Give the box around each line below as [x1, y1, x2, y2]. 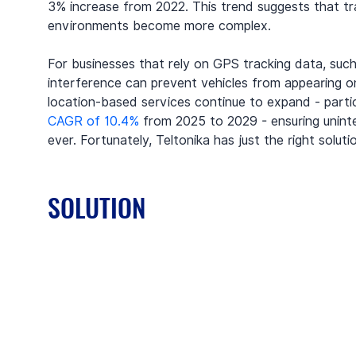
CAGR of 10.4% [48, 113, 139, 129]
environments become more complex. [48, 17, 271, 33]
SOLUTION [48, 188, 145, 226]
